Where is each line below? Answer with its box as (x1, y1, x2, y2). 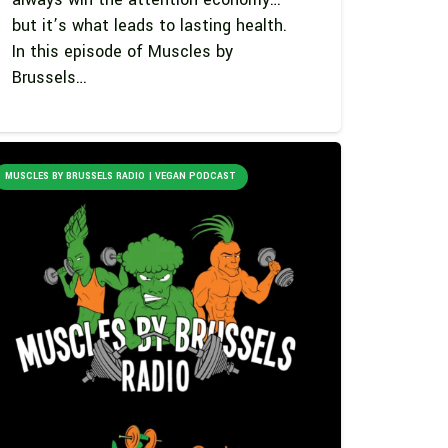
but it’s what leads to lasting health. (12, 13, 288, 37)
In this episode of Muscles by (12, 39, 234, 63)
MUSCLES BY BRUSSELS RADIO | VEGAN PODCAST (5, 169, 237, 183)
